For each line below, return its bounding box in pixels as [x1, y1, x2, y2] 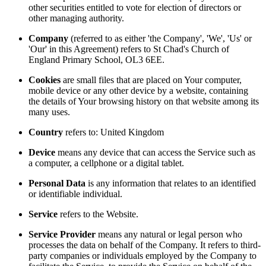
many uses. [28, 106, 70, 117]
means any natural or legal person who [96, 229, 242, 239]
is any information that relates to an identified [85, 178, 256, 188]
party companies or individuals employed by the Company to [28, 250, 256, 261]
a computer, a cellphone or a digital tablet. [28, 157, 184, 168]
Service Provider [28, 229, 96, 239]
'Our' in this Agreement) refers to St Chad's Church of [28, 43, 229, 54]
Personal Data [28, 178, 85, 188]
